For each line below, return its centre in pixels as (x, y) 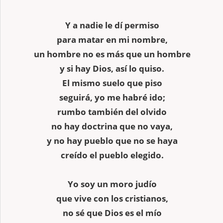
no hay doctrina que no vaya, (112, 126)
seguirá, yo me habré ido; (112, 97)
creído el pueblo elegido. (112, 155)
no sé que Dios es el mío (112, 213)
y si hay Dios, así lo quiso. (112, 68)
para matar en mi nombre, (112, 39)
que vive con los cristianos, (112, 198)
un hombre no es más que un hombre (112, 54)
